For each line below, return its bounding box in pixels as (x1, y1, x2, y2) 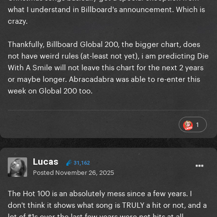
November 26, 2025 (55, 167, 114, 177)
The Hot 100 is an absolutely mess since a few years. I (8, 186, 192, 199)
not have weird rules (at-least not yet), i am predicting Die (8, 49, 209, 61)
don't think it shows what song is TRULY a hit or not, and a (8, 198, 207, 210)
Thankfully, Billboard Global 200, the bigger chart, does (8, 37, 200, 49)
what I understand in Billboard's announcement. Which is (8, 2, 205, 15)
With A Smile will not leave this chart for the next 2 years (8, 61, 203, 73)
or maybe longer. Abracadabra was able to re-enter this (8, 72, 200, 84)
